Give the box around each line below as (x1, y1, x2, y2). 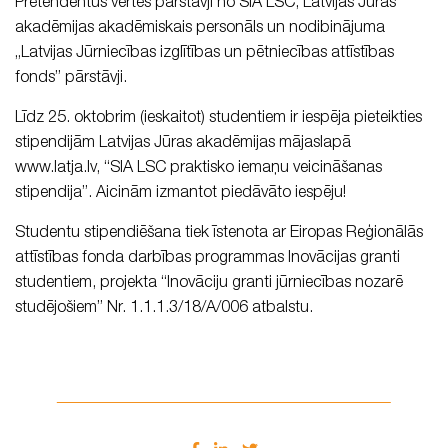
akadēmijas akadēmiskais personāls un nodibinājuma (15, 21, 385, 37)
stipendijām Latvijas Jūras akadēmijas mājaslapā (15, 136, 351, 152)
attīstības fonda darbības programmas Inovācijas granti (15, 251, 400, 267)
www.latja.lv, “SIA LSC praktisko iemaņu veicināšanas (15, 161, 382, 177)
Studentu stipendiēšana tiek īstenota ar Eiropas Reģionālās (15, 226, 423, 242)
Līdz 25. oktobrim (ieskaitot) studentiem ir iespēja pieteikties (15, 111, 422, 127)
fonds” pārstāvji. (15, 71, 127, 87)
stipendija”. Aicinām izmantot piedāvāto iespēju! (15, 186, 346, 202)
